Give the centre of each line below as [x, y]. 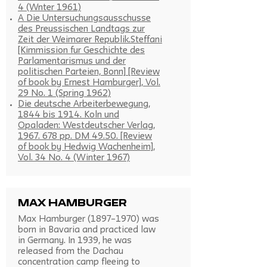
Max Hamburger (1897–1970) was [89, 220]
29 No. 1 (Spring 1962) [64, 94]
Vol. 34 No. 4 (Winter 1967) [74, 158]
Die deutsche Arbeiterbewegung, [84, 105]
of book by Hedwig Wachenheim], [86, 148]
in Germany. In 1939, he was [75, 241]
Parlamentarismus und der [72, 62]
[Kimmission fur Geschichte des [81, 51]
